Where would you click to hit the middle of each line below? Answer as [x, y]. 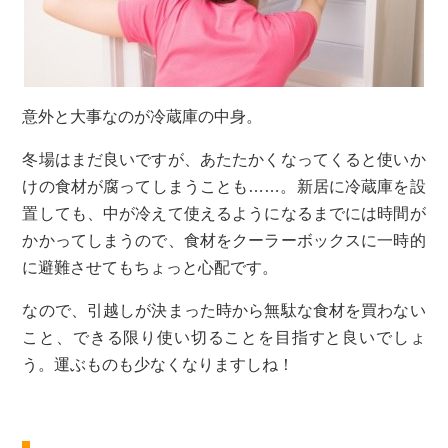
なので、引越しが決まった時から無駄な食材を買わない [224, 311]
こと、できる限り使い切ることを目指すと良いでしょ [224, 338]
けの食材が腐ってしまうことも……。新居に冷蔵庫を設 [224, 187]
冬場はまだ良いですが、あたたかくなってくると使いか [224, 160]
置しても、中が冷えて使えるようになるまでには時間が [224, 214]
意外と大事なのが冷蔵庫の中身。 [142, 117]
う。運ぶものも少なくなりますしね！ [158, 365]
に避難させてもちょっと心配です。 [150, 268]
